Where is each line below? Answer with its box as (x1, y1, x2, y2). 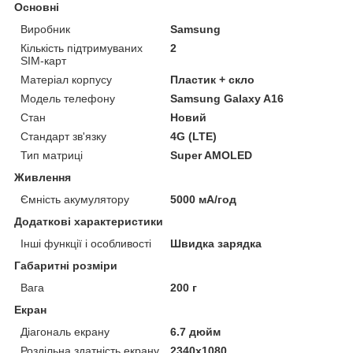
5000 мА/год (170, 192, 237, 206)
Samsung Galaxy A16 (170, 91, 284, 105)
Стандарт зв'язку (20, 129, 106, 143)
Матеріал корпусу (20, 72, 112, 86)
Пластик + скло (170, 72, 255, 86)
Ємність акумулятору (20, 192, 129, 206)
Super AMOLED (170, 148, 253, 162)
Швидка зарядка (170, 236, 262, 250)
